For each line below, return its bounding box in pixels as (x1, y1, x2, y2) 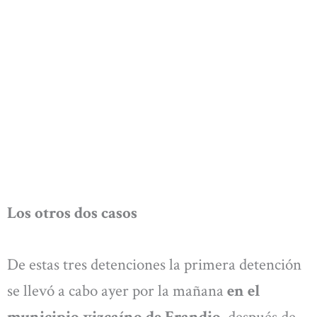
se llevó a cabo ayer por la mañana (7, 280, 224, 302)
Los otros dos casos (7, 202, 137, 224)
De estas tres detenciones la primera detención (7, 254, 301, 276)
